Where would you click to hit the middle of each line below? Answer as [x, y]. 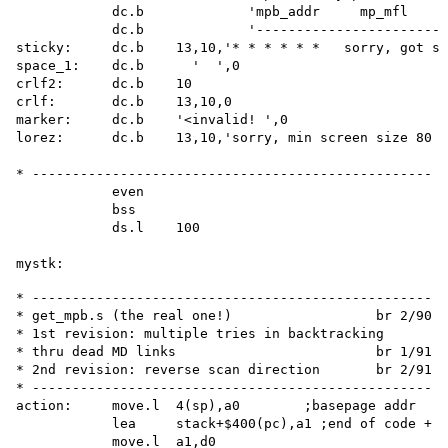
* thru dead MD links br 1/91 [224, 352]
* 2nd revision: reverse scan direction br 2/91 [224, 370]
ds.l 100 [108, 228]
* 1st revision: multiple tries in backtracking [200, 334]
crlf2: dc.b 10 [104, 84]
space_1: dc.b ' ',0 [128, 66]
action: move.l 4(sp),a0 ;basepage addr [216, 406]
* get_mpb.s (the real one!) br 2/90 [224, 316]
